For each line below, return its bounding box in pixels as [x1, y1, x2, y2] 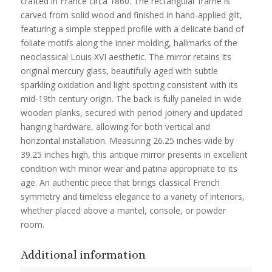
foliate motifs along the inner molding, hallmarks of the [20, 37, 237, 49]
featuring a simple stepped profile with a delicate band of [20, 23, 244, 35]
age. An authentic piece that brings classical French [20, 177, 220, 189]
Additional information [20, 248, 146, 261]
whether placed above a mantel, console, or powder [20, 205, 226, 217]
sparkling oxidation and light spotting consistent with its [20, 79, 238, 91]
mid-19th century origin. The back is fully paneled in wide [20, 93, 242, 105]
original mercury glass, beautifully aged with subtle [20, 65, 218, 77]
